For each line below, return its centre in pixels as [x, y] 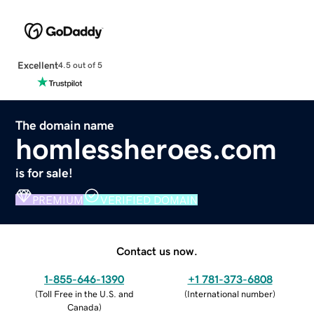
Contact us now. [157, 251]
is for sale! [45, 173]
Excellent [37, 65]
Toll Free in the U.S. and [86, 294]
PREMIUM [58, 199]
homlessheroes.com [146, 149]
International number [230, 294]
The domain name [65, 125]
